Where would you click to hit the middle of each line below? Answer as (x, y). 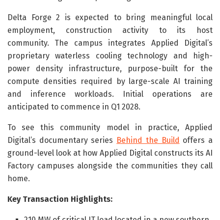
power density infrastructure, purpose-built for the (110, 68)
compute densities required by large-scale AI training (110, 81)
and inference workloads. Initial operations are (110, 94)
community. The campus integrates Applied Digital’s (110, 43)
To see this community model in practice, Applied (110, 127)
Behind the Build (148, 140)
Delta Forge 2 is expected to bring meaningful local (110, 17)
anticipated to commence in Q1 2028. (74, 107)
